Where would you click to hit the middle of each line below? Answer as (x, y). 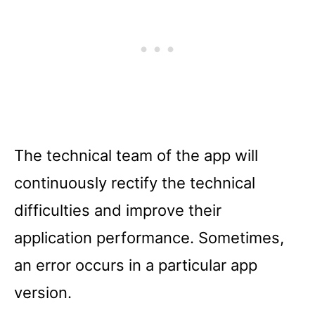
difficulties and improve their (118, 210)
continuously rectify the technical (135, 182)
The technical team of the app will (136, 155)
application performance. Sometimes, (149, 237)
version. (43, 292)
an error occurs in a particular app (136, 265)
